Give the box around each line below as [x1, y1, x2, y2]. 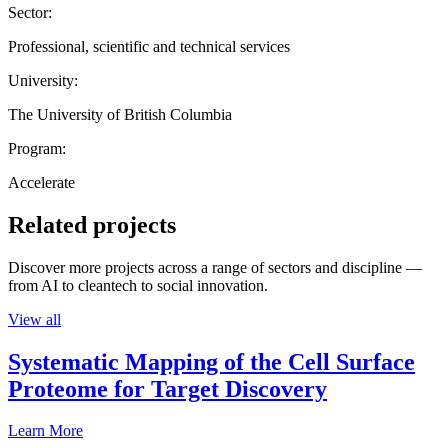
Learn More [8, 422, 83, 440]
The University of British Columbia [8, 105, 232, 123]
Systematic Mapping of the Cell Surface [8, 348, 415, 375]
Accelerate [8, 173, 75, 191]
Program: [8, 139, 66, 157]
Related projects [8, 211, 176, 238]
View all [8, 310, 61, 328]
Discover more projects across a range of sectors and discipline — [8, 258, 422, 276]
